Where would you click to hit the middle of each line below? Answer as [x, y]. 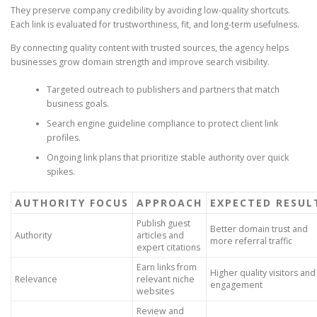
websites [155, 292]
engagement [236, 285]
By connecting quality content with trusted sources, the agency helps [150, 48]
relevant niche [166, 279]
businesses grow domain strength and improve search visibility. [140, 62]
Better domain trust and [259, 229]
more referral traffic [251, 241]
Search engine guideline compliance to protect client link [162, 123]
